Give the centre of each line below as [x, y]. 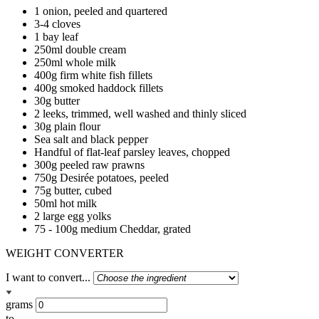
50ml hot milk [66, 203]
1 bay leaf [56, 36]
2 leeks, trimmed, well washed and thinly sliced [140, 113]
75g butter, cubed [73, 190]
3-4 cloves [57, 23]
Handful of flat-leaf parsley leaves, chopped [132, 152]
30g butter [57, 100]
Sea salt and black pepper [91, 139]
